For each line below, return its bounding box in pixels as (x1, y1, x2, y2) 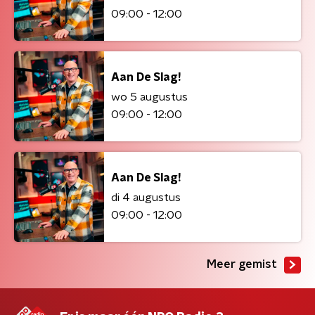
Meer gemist (207, 259, 277, 270)
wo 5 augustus (111, 91, 188, 103)
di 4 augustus (111, 191, 181, 203)
